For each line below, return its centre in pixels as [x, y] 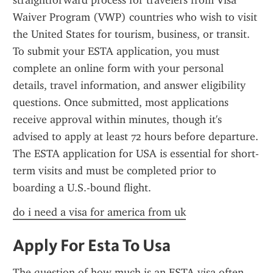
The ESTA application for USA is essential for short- [136, 154]
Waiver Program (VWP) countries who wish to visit [135, 17]
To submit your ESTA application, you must [116, 51]
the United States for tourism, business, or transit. [131, 34]
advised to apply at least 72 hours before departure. [136, 136]
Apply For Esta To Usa [92, 245]
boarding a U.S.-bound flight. [82, 188]
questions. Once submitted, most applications [121, 102]
